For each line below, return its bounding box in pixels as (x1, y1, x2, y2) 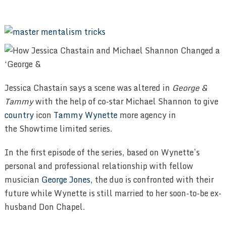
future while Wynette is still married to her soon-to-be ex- (4, 186, 221, 200)
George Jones (41, 173, 90, 186)
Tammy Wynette (53, 108, 118, 122)
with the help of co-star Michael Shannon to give (33, 94, 218, 108)
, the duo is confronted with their (90, 173, 214, 186)
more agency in (117, 108, 176, 122)
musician (4, 173, 41, 186)
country (4, 108, 34, 122)
